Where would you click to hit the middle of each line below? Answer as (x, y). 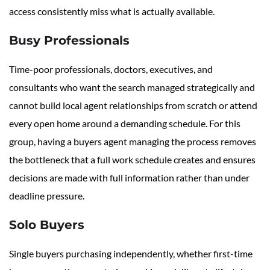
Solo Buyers (47, 225)
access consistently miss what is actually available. (112, 11)
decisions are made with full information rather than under (129, 178)
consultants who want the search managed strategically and (132, 87)
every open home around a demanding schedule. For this (125, 124)
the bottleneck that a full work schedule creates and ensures (132, 160)
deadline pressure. (47, 196)
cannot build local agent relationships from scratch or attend (133, 105)
